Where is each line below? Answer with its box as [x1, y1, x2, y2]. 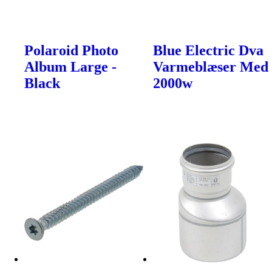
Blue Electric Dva [153, 42, 264, 58]
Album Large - [24, 58, 117, 75]
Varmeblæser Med [153, 58, 269, 75]
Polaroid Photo [24, 42, 118, 58]
